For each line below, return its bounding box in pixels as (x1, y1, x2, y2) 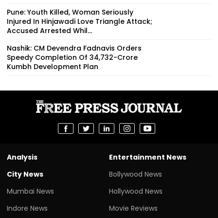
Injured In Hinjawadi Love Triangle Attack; (7, 16, 152, 26)
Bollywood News (109, 169, 162, 179)
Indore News (7, 203, 48, 213)
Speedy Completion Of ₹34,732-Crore (7, 52, 138, 62)
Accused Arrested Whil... (7, 25, 92, 36)
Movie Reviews (109, 203, 158, 213)
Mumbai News (7, 186, 54, 196)
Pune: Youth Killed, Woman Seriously (7, 7, 133, 17)
